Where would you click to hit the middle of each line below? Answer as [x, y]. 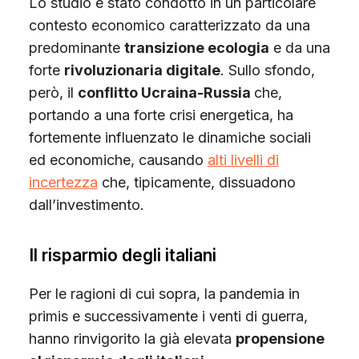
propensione [280, 338]
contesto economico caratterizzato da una [169, 25]
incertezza [63, 182]
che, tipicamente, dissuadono [196, 182]
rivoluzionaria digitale [142, 70]
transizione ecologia [196, 47]
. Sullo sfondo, [267, 70]
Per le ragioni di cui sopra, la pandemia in [164, 293]
